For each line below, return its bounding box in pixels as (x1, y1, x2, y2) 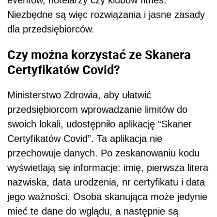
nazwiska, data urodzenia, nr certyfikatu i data (7, 176, 205, 187)
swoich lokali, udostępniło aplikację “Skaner (7, 118, 192, 129)
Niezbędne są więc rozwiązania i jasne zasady (7, 9, 205, 20)
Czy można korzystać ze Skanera (7, 46, 191, 62)
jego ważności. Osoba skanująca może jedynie (7, 191, 207, 202)
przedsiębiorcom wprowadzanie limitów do (7, 104, 187, 115)
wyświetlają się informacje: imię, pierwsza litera (7, 162, 208, 173)
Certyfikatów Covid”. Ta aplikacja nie (7, 133, 162, 144)
